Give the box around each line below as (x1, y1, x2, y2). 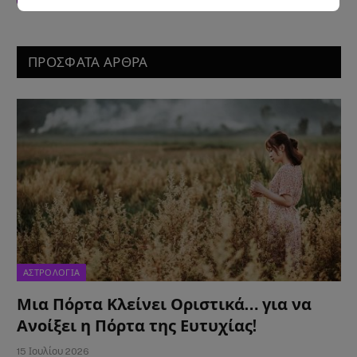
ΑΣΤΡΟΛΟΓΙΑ (23, 267, 80, 277)
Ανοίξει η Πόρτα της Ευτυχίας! (17, 316, 257, 335)
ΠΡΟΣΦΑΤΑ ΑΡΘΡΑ (28, 54, 148, 71)
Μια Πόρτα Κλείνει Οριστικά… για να (17, 294, 312, 314)
